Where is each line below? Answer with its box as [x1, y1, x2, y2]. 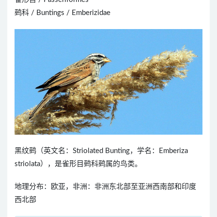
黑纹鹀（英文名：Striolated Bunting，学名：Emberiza [15, 147, 188, 155]
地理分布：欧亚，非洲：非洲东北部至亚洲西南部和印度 [15, 183, 196, 191]
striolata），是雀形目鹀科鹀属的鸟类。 [15, 160, 142, 168]
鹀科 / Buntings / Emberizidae [15, 9, 110, 16]
